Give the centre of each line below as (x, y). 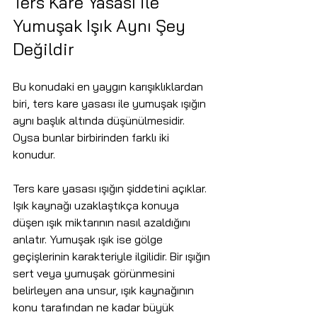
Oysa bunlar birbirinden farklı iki (92, 138)
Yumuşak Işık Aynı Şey (101, 26)
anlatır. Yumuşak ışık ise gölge (89, 240)
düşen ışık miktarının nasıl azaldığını (103, 223)
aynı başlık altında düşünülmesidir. (100, 121)
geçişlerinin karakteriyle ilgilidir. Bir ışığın (113, 257)
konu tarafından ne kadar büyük (95, 307)
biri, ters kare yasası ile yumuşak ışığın (111, 104)
